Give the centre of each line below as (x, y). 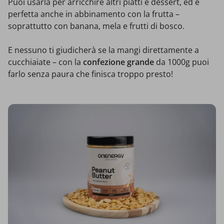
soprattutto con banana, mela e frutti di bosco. (96, 26)
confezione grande (119, 62)
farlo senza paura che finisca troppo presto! (90, 74)
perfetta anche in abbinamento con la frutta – (94, 14)
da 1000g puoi (182, 62)
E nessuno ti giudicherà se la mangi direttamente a (103, 50)
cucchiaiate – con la (45, 62)
